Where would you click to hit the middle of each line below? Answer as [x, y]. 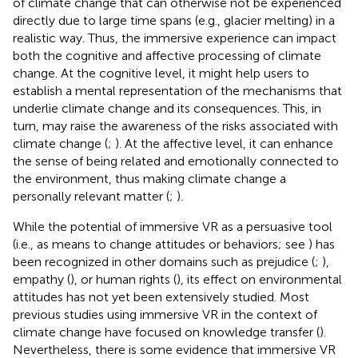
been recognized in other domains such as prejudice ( [164, 261]
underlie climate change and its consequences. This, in [167, 108]
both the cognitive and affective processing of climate [167, 55]
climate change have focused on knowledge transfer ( [166, 332]
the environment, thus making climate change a [149, 178]
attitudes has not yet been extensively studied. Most [161, 296]
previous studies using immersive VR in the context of [165, 314]
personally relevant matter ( [91, 196]
